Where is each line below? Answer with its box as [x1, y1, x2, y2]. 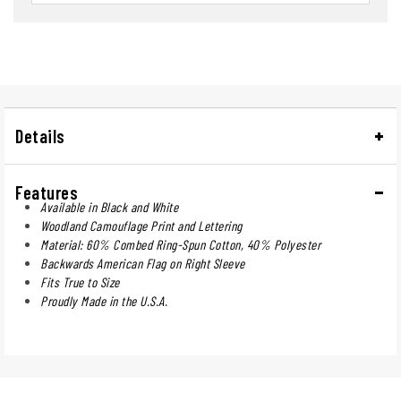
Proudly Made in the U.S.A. [40, 292, 167, 309]
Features [15, 181, 78, 203]
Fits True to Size [40, 273, 120, 290]
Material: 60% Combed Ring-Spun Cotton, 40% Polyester [40, 235, 320, 252]
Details [15, 124, 65, 147]
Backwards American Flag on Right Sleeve [40, 254, 245, 271]
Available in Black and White [40, 198, 178, 215]
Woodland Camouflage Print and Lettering [40, 217, 243, 234]
